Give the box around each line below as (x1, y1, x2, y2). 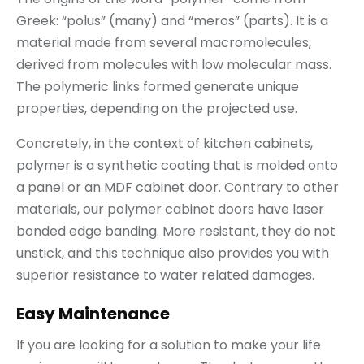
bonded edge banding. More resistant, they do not (16, 222, 336, 241)
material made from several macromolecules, (16, 33, 311, 53)
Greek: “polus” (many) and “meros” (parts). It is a (16, 11, 328, 31)
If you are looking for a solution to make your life (16, 336, 321, 355)
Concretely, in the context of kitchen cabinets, (16, 134, 313, 154)
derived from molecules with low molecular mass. (16, 55, 331, 75)
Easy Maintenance (16, 302, 170, 326)
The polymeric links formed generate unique (16, 77, 299, 97)
